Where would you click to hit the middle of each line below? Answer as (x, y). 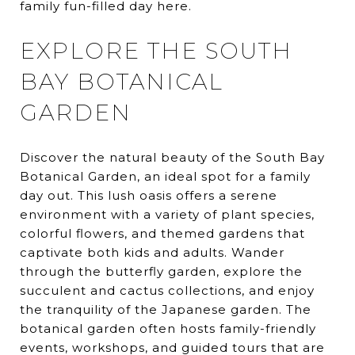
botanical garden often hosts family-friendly (168, 329)
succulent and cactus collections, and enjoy (167, 291)
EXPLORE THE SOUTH (156, 51)
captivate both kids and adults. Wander (152, 253)
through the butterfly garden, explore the (161, 272)
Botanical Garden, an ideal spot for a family (165, 177)
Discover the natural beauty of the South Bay (172, 158)
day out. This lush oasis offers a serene (149, 196)
